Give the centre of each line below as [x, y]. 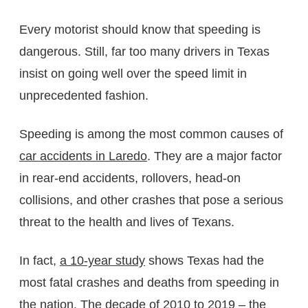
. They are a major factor [214, 156]
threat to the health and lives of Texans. [127, 222]
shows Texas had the [205, 260]
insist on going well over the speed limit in [133, 73]
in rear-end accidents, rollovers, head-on [130, 178]
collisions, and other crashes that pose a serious [151, 200]
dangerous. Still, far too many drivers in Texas [144, 51]
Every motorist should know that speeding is [140, 29]
